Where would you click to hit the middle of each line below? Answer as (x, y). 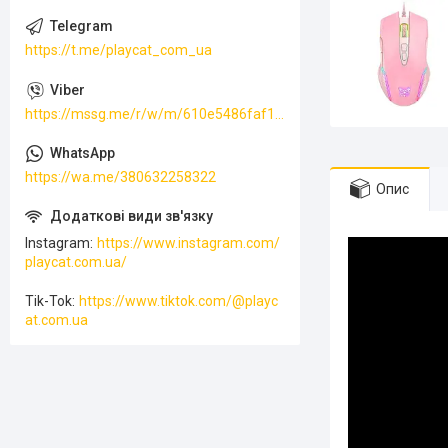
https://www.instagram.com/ (188, 243)
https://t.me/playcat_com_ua (118, 50)
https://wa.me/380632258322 (120, 177)
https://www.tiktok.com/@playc (178, 301)
